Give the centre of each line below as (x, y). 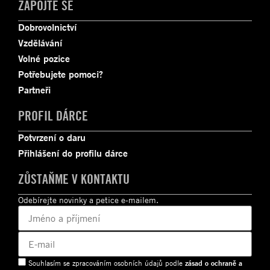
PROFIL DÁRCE (53, 115)
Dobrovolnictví (47, 27)
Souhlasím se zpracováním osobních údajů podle (105, 263)
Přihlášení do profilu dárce (73, 153)
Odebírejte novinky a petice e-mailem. (88, 199)
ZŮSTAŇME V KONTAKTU (74, 179)
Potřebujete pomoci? (61, 74)
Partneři (34, 89)
